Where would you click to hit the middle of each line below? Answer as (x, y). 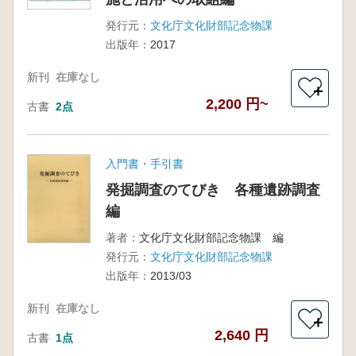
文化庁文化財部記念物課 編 (211, 238)
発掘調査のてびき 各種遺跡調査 (213, 190)
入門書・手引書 (144, 164)
